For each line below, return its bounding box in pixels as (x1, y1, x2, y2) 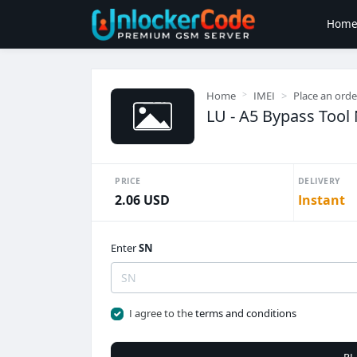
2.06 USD (115, 191, 170, 209)
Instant (297, 191, 345, 209)
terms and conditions (194, 306, 296, 320)
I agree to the (128, 306, 195, 320)
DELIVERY (297, 175, 341, 186)
